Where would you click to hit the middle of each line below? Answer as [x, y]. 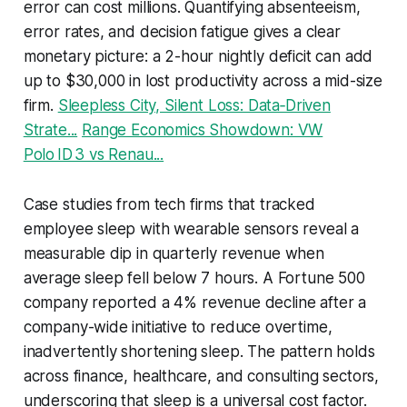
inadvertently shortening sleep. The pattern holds [199, 351]
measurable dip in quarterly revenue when [174, 253]
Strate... [50, 129]
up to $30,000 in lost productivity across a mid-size [203, 80]
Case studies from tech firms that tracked [169, 204]
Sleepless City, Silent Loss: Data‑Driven [194, 105]
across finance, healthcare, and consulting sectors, [201, 376]
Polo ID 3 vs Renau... [94, 154]
